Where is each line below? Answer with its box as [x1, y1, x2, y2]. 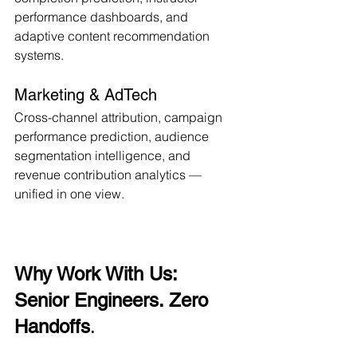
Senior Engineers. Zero [14, 288, 214, 311]
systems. [14, 46, 64, 63]
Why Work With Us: [14, 262, 182, 284]
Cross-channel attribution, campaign [14, 108, 226, 125]
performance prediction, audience [14, 127, 212, 144]
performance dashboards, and [14, 8, 191, 25]
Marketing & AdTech [14, 84, 157, 104]
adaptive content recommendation [14, 27, 213, 44]
